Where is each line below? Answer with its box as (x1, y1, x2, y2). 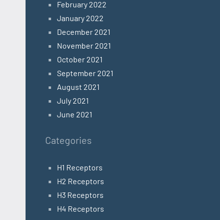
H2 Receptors (57, 176, 104, 186)
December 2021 (57, 27, 110, 37)
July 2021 (57, 96, 89, 106)
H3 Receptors (57, 190, 104, 200)
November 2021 (57, 41, 111, 51)
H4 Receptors (57, 204, 104, 214)
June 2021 (57, 110, 92, 119)
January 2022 (57, 13, 104, 23)
